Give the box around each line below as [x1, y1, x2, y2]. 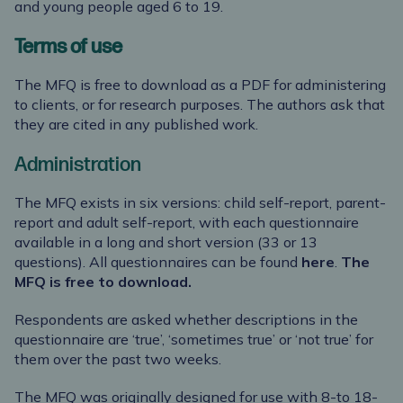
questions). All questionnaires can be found [14, 253, 301, 272]
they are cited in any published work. [14, 115, 258, 134]
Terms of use [14, 35, 122, 60]
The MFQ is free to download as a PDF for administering [14, 76, 386, 94]
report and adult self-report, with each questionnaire [14, 213, 359, 232]
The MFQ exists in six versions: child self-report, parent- [14, 193, 386, 212]
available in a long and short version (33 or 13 [14, 233, 318, 252]
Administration [14, 153, 141, 178]
